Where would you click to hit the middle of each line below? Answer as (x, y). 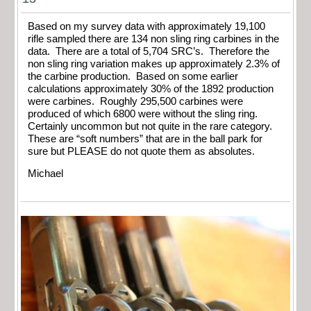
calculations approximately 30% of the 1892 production (151, 89)
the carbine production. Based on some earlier (133, 76)
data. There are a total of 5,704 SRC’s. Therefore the (149, 51)
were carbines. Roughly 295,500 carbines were (135, 101)
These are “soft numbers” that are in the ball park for (145, 138)
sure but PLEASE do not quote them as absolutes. (144, 151)
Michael (45, 174)
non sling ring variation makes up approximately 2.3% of (154, 64)
